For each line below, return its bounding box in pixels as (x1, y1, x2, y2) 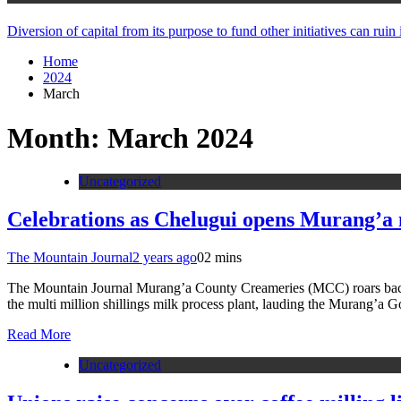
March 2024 (107, 121, 253, 154)
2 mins (204, 249, 242, 265)
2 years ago (132, 249, 197, 265)
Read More (7, 326, 71, 342)
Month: (7, 121, 107, 154)
